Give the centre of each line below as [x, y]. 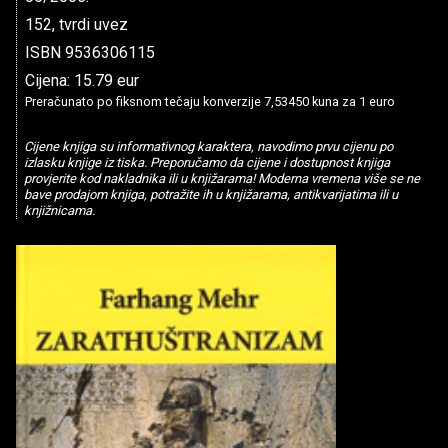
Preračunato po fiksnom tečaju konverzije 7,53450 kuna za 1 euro [210, 101]
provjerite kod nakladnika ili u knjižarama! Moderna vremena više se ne [221, 179]
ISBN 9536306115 [90, 52]
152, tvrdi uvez [76, 24]
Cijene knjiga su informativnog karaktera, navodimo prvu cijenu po [208, 147]
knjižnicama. [59, 211]
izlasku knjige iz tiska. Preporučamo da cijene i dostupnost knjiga [206, 163]
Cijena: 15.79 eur [82, 80]
